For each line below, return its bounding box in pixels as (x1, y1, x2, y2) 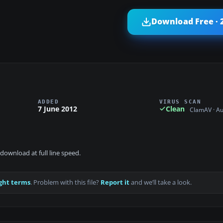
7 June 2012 (38, 104, 77, 113)
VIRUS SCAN (159, 98, 202, 105)
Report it (101, 178, 129, 187)
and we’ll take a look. (129, 178, 192, 187)
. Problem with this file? (30, 178, 101, 187)
